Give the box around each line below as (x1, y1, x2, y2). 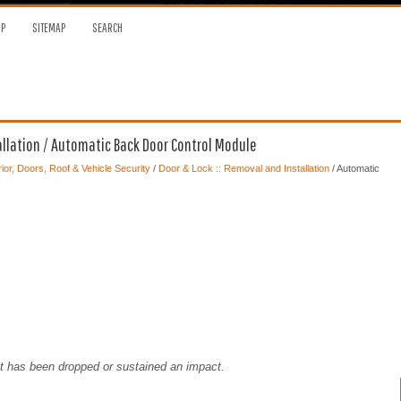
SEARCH (91, 21, 123, 35)
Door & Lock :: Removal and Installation (158, 163, 329, 174)
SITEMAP (31, 21, 65, 35)
